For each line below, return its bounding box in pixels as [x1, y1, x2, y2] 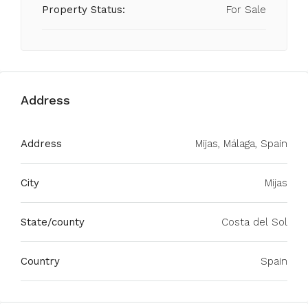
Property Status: [42, 3, 125, 16]
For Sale [226, 3, 266, 16]
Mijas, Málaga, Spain [195, 137, 287, 150]
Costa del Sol [221, 216, 287, 228]
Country [21, 255, 60, 267]
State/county [21, 216, 85, 228]
